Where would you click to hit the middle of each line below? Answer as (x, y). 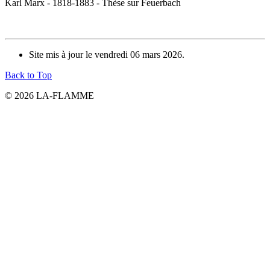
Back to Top (28, 75)
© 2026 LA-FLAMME (49, 96)
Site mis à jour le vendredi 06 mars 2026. (107, 55)
